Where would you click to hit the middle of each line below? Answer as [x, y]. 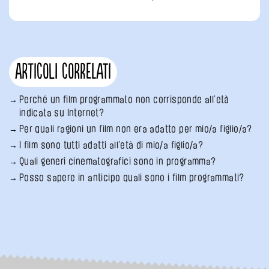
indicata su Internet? [62, 113]
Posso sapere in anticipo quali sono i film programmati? [131, 177]
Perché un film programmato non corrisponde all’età [124, 99]
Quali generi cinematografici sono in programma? [117, 161]
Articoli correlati [63, 72]
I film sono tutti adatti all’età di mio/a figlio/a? [111, 145]
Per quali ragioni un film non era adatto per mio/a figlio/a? [135, 129]
